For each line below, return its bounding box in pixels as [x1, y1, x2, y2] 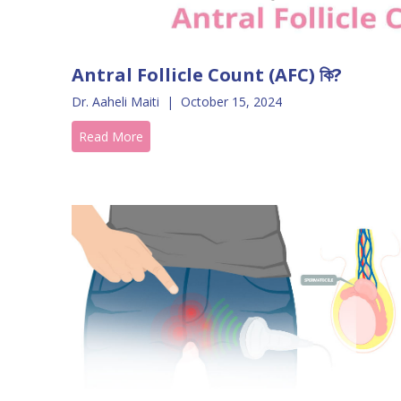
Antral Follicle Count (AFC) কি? [72, 63, 342, 88]
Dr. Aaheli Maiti [72, 93, 159, 111]
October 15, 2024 [181, 93, 282, 111]
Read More [79, 128, 143, 146]
